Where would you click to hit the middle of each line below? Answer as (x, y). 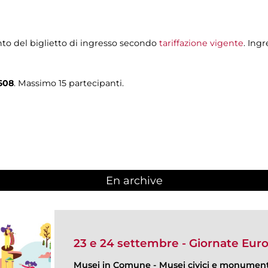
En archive (134, 181)
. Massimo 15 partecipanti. (69, 83)
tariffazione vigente (201, 43)
